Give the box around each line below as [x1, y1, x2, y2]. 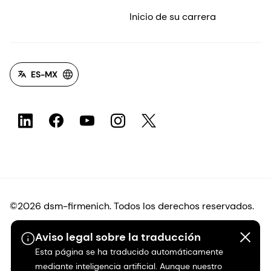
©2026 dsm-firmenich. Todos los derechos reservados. [10, 199, 254, 212]
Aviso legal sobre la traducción [34, 230, 201, 244]
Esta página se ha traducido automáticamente [34, 246, 223, 257]
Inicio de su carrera [129, 10, 216, 23]
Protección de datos [10, 230, 100, 244]
